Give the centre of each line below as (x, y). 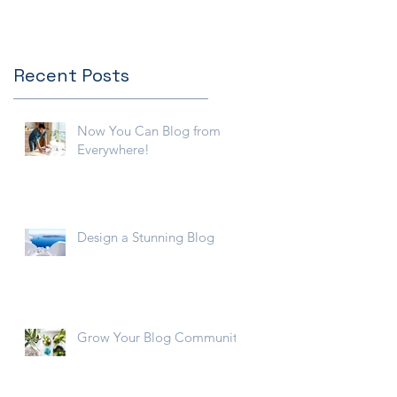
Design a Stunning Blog (146, 237)
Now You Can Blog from (149, 131)
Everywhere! (113, 150)
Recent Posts (71, 76)
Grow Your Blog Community (160, 338)
